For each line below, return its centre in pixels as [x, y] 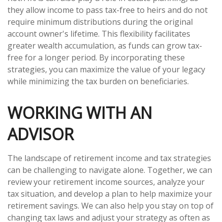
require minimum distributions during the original [100, 22]
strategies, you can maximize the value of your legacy [106, 69]
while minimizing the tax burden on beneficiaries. [98, 81]
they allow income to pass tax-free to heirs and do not [108, 10]
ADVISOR [41, 134]
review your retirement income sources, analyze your [106, 182]
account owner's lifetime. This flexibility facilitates [99, 33]
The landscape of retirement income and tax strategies [109, 158]
